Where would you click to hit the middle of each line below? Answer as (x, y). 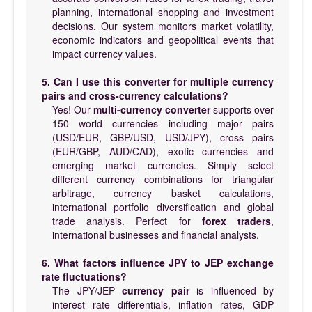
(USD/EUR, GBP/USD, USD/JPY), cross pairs (163, 137)
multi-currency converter (152, 109)
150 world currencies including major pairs (163, 123)
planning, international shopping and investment (163, 11)
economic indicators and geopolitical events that (163, 39)
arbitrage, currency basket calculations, (163, 193)
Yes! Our (73, 109)
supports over (242, 109)
